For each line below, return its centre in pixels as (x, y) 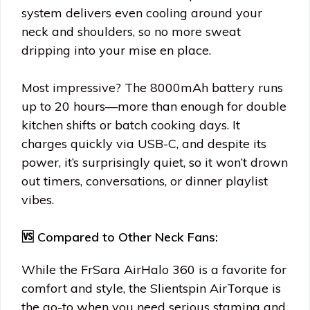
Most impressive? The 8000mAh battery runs (152, 87)
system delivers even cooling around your (142, 12)
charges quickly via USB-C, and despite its (144, 143)
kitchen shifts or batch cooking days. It (131, 125)
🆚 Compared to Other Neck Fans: (120, 237)
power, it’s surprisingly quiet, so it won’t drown (155, 162)
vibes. (38, 199)
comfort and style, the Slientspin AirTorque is (151, 288)
